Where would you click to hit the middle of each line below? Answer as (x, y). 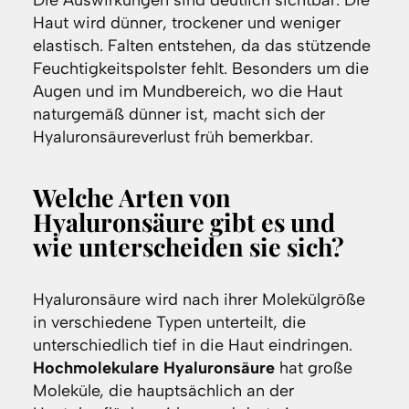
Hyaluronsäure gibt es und (184, 222)
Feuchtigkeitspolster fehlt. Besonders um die (200, 69)
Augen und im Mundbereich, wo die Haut (187, 92)
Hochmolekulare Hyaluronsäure (153, 368)
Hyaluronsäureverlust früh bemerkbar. (173, 137)
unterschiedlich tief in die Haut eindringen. (192, 346)
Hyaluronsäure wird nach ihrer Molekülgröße (199, 300)
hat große (313, 368)
